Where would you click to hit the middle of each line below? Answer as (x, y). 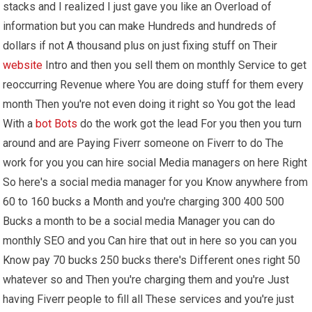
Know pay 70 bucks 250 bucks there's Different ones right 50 (152, 260)
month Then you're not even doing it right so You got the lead (149, 104)
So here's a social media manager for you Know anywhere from (156, 182)
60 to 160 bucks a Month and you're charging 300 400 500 (144, 201)
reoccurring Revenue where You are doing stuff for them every (154, 84)
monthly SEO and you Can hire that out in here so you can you (150, 240)
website (23, 65)
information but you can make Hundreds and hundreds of (140, 26)
